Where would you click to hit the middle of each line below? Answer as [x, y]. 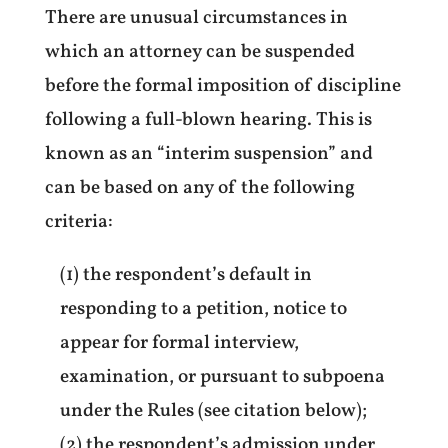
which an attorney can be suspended [199, 51]
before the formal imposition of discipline [222, 85]
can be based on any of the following [199, 187]
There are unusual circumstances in [196, 17]
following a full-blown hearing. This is [208, 119]
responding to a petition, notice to [203, 308]
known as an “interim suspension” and [208, 153]
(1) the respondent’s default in [185, 274]
